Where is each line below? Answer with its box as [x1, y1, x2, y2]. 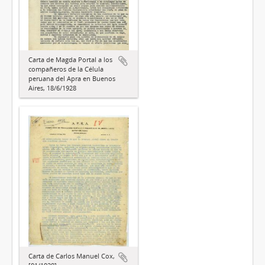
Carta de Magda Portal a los [28, 55, 112, 64]
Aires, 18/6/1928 [28, 83, 76, 92]
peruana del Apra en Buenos [28, 74, 115, 83]
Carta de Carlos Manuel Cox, [28, 251, 115, 261]
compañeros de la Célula [28, 64, 104, 73]
